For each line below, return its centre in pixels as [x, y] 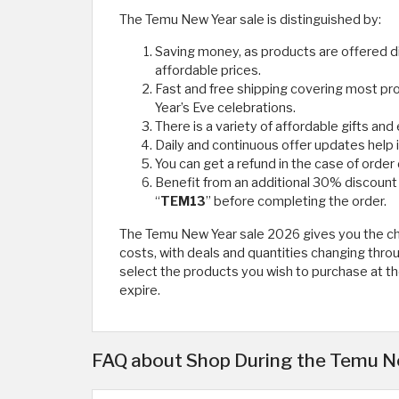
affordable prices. [208, 70]
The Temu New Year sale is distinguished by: [250, 20]
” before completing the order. [296, 201]
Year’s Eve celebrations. [225, 108]
